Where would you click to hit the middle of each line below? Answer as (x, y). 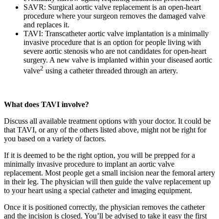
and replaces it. (46, 25)
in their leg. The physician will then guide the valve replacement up (107, 181)
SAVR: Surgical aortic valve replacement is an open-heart (112, 7)
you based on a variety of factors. (55, 138)
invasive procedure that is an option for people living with (112, 43)
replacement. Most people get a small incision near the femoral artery (109, 173)
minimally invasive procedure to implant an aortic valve (89, 164)
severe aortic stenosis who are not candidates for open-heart (115, 51)
